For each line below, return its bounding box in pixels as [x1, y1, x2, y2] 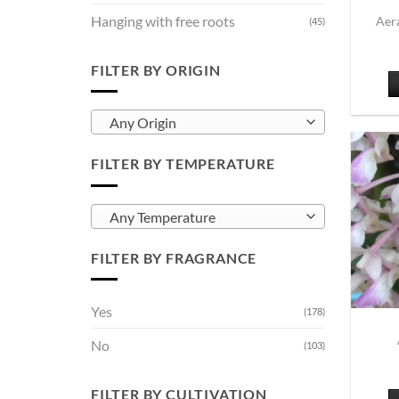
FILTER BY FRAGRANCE [91, 248, 257, 266]
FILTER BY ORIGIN [91, 61, 221, 78]
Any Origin [109, 115, 176, 132]
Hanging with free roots [91, 12, 235, 29]
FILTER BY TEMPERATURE [91, 155, 275, 173]
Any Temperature [109, 208, 216, 225]
